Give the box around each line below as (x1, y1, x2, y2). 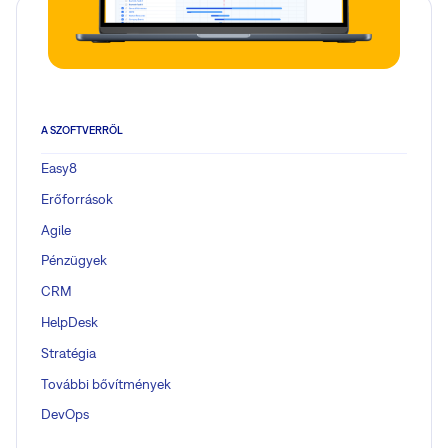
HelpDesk (41, 314, 98, 331)
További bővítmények (41, 375, 171, 392)
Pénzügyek (41, 252, 107, 269)
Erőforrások (41, 190, 113, 207)
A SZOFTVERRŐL (41, 123, 123, 136)
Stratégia (41, 344, 96, 361)
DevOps (41, 406, 89, 423)
